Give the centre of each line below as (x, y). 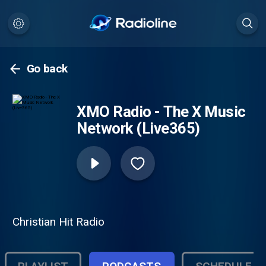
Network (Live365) (138, 129)
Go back (47, 69)
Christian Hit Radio (58, 221)
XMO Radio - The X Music (161, 112)
